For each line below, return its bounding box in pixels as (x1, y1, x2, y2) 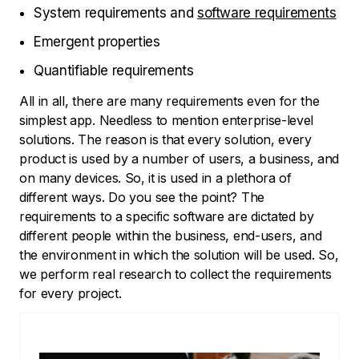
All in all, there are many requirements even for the (19, 93, 320, 110)
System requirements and (34, 5, 197, 22)
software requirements (196, 5, 337, 22)
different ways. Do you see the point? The (19, 189, 264, 206)
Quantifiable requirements (34, 63, 194, 79)
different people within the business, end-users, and (19, 228, 322, 244)
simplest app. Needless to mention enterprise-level (19, 112, 313, 129)
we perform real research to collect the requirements (19, 266, 332, 283)
